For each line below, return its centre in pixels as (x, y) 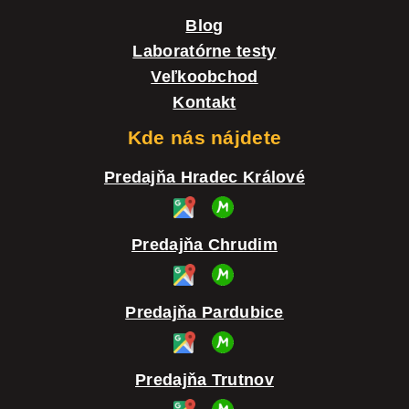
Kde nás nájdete (204, 137)
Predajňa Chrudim (204, 244)
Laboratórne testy (204, 51)
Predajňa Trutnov (204, 379)
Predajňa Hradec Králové (204, 177)
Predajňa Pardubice (204, 312)
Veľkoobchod (204, 76)
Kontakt (204, 102)
